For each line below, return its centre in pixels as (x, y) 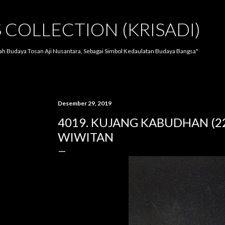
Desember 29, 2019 (85, 103)
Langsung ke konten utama (113, 13)
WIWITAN (86, 137)
